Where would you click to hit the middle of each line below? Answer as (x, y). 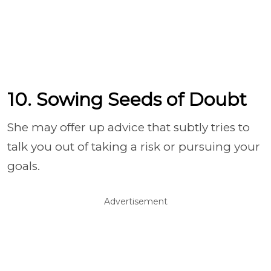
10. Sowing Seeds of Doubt (127, 100)
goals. (24, 166)
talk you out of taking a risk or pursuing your (134, 147)
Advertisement (135, 201)
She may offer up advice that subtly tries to (129, 127)
